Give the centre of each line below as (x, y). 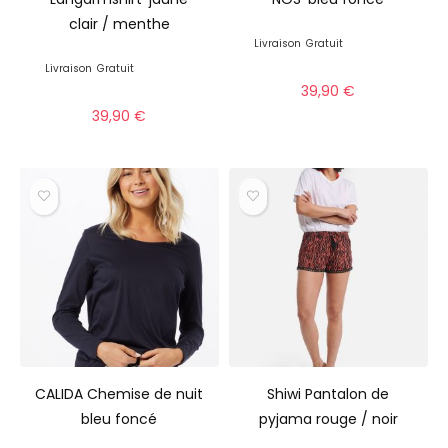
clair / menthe (119, 24)
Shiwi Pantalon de (328, 394)
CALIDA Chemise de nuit (119, 394)
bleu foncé (119, 419)
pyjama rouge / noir (328, 419)
